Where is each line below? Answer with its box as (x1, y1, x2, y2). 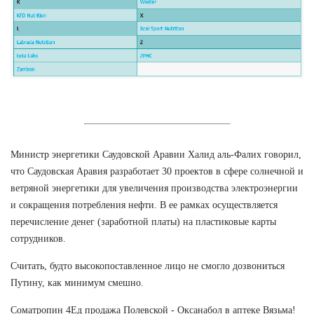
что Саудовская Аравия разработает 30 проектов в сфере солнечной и (11, 165, 303, 177)
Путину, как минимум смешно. (11, 277, 144, 288)
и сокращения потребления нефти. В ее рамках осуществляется (11, 199, 278, 210)
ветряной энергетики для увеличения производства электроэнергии (11, 182, 298, 193)
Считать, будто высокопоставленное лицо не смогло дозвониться (11, 260, 285, 271)
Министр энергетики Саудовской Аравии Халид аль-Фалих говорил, (11, 149, 301, 160)
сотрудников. (11, 233, 66, 244)
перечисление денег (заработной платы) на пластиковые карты (11, 216, 276, 227)
